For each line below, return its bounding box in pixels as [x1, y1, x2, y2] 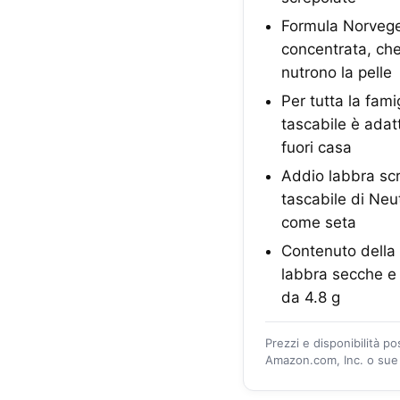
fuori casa [281, 138, 352, 156]
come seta [281, 213, 356, 231]
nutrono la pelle [281, 63, 392, 81]
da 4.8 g [281, 288, 340, 306]
